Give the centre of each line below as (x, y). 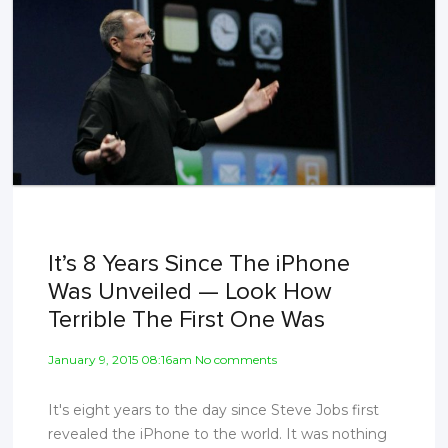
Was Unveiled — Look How (190, 291)
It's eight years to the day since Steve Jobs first (214, 409)
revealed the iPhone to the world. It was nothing (218, 433)
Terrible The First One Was (187, 319)
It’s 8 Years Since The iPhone (199, 263)
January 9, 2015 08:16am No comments (163, 359)
